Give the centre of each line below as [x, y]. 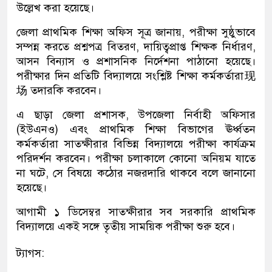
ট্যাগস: [30, 253]
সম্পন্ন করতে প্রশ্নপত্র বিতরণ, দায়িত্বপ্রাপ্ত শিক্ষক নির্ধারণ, [136, 47]
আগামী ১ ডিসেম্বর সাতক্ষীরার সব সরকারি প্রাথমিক [136, 212]
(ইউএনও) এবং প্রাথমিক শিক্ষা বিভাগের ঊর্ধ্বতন [136, 130]
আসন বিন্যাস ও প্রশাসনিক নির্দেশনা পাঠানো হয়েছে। [136, 62]
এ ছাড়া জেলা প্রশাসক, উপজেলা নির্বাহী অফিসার [136, 115]
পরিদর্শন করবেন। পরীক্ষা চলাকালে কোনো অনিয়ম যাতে [136, 159]
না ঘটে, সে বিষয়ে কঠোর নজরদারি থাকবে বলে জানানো [136, 173]
